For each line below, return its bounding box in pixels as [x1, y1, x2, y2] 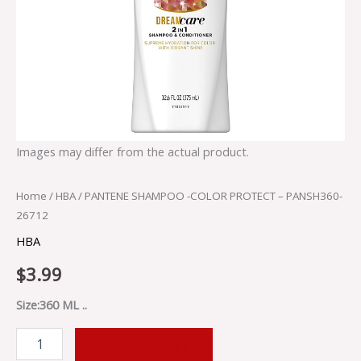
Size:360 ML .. [16, 297, 87, 313]
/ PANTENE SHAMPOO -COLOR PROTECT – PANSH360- [76, 188, 342, 203]
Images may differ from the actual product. [16, 143, 249, 160]
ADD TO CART [95, 338, 192, 355]
